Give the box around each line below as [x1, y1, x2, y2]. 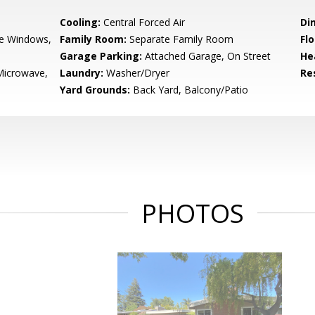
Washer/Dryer [103, 66, 170, 79]
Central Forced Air [101, 15, 186, 29]
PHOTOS [141, 196, 244, 231]
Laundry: [60, 66, 104, 79]
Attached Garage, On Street [142, 49, 271, 63]
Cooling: [60, 15, 101, 29]
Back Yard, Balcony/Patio [130, 83, 249, 96]
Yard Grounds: [60, 83, 131, 96]
